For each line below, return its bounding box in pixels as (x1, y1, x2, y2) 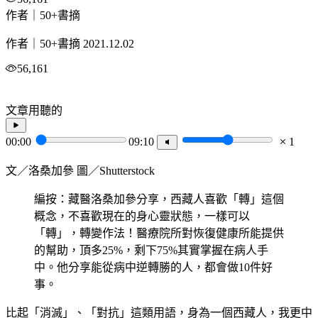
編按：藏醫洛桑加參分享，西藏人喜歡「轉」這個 (34, 193, 284, 206)
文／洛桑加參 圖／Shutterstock (6, 165, 155, 177)
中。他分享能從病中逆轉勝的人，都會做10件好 (34, 261, 273, 274)
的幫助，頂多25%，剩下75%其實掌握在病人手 (34, 244, 268, 257)
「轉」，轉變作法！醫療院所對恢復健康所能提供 (34, 227, 284, 240)
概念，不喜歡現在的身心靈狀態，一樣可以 (34, 210, 250, 223)
